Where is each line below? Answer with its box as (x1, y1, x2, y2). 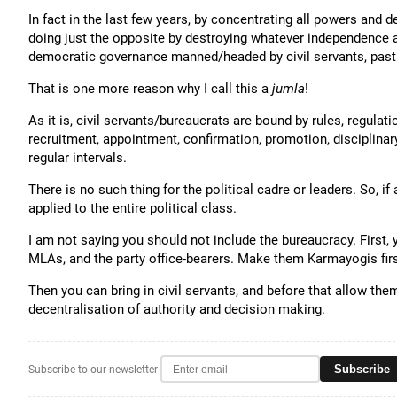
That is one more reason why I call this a (28, 81, 272, 97)
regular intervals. (28, 150, 127, 166)
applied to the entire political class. (28, 200, 237, 216)
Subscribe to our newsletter (28, 362, 158, 376)
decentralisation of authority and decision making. (28, 301, 325, 317)
